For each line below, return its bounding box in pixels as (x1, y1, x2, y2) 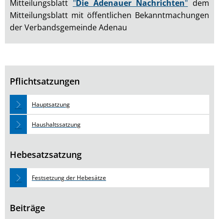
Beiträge (10, 202, 45, 214)
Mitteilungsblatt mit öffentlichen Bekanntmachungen (10, 10, 209, 21)
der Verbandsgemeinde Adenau (10, 22, 127, 33)
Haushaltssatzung (32, 120, 81, 129)
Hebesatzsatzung (10, 149, 82, 160)
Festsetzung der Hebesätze (32, 174, 106, 182)
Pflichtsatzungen (10, 75, 80, 87)
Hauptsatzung (32, 100, 70, 109)
